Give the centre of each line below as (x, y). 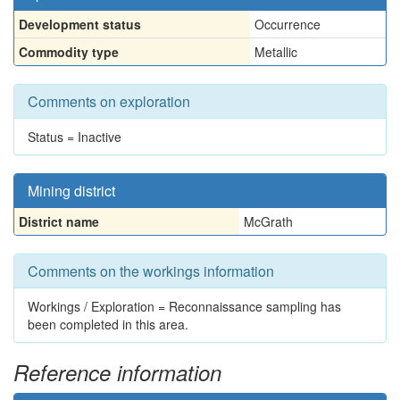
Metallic (276, 52)
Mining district (71, 191)
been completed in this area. (108, 324)
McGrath (268, 221)
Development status (80, 24)
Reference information (117, 372)
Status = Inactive (75, 137)
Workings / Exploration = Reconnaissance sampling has (184, 306)
